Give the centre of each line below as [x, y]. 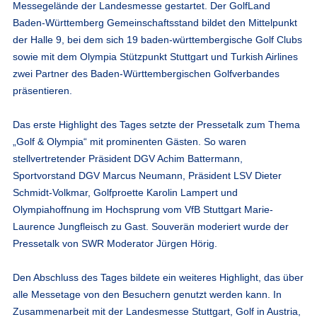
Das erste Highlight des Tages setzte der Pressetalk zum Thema [156, 124]
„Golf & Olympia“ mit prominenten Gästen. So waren [129, 141]
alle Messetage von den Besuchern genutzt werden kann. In [147, 294]
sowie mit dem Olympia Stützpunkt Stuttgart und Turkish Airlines [155, 56]
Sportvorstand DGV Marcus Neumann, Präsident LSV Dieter [147, 175]
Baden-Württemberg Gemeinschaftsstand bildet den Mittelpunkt [155, 22]
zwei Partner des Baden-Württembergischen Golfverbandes [146, 73]
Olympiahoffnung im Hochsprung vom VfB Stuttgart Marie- [143, 209]
